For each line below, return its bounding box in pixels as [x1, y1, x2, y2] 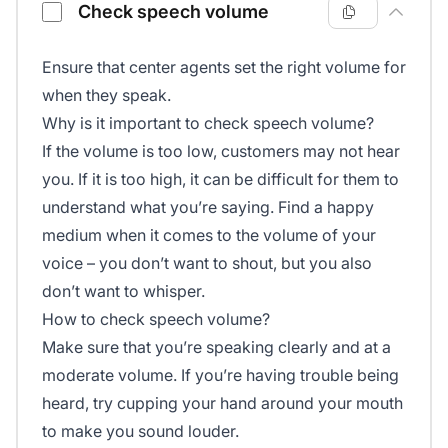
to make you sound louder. [42, 421, 239, 442]
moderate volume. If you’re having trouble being [42, 365, 399, 386]
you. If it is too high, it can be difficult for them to [42, 169, 399, 190]
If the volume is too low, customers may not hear [42, 141, 400, 162]
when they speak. [42, 85, 171, 106]
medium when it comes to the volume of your [42, 225, 376, 246]
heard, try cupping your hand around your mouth [42, 393, 403, 414]
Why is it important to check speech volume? [42, 113, 374, 134]
